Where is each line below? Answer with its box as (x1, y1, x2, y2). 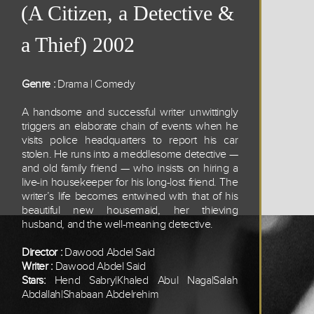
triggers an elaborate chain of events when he (21, 119, 238, 133)
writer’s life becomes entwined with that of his (21, 189, 238, 203)
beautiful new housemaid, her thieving (21, 203, 238, 217)
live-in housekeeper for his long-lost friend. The (21, 175, 238, 189)
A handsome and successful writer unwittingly (21, 105, 238, 119)
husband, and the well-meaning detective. (21, 217, 213, 231)
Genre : (21, 77, 58, 91)
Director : (21, 245, 62, 259)
